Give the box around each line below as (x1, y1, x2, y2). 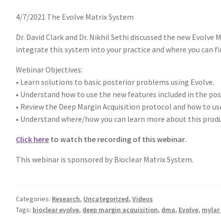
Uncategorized (83, 194, 129, 203)
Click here (16, 134, 49, 144)
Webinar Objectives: (16, 64, 82, 74)
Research (52, 194, 80, 203)
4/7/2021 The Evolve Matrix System (16, 11, 134, 22)
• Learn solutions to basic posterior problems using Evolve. (16, 76, 214, 87)
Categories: (16, 194, 52, 203)
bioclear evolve (33, 205, 79, 214)
